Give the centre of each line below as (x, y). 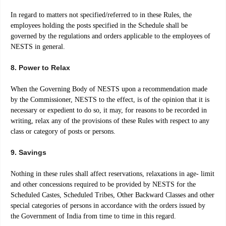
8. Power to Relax (40, 68)
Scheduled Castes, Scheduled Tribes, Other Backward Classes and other (112, 195)
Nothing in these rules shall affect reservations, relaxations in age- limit (112, 174)
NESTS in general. (38, 47)
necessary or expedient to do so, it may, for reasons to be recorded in (109, 110)
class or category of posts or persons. (63, 132)
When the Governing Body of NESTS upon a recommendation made (109, 89)
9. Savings (29, 153)
